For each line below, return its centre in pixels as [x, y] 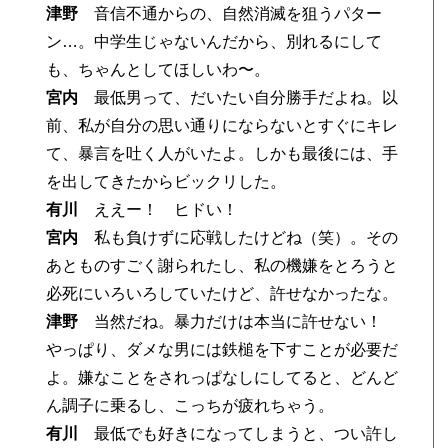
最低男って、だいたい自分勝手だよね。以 [238, 97]
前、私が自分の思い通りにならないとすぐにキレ [222, 125]
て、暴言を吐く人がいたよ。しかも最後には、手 [222, 153]
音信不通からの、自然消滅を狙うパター [230, 13]
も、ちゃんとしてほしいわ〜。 [158, 69]
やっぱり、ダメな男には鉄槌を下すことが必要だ [222, 349]
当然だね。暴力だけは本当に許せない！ [238, 321]
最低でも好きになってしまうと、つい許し [238, 433]
